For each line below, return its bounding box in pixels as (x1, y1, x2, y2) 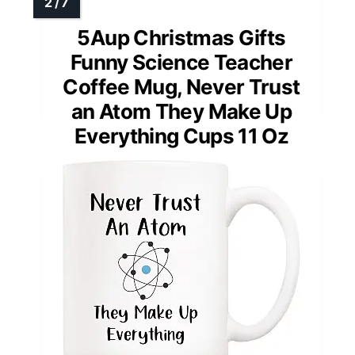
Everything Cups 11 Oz (74, 124, 289, 149)
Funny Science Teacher (70, 50, 293, 75)
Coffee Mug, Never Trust (63, 74, 300, 100)
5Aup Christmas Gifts (77, 25, 286, 51)
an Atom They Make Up (71, 99, 292, 124)
